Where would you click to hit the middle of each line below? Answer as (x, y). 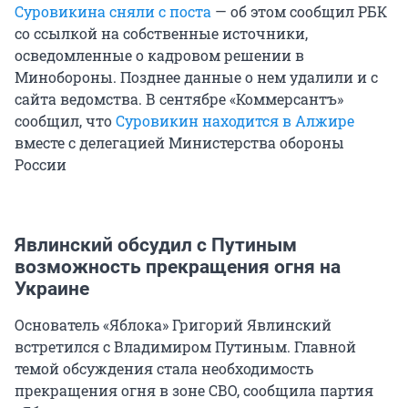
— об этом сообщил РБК (299, 12)
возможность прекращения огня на (178, 267)
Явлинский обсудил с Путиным (156, 245)
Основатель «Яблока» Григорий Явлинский (173, 325)
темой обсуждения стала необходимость (164, 369)
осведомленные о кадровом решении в (159, 56)
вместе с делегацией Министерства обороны (179, 143)
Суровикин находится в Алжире (235, 121)
